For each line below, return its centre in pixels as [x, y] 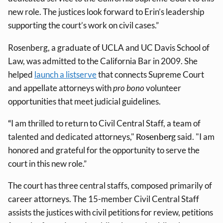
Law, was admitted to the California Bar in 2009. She [103, 61]
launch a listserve [65, 74]
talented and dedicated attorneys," [72, 136]
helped [21, 74]
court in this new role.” [47, 163]
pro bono [129, 88]
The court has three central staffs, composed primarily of [110, 185]
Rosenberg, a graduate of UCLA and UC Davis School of [109, 47]
